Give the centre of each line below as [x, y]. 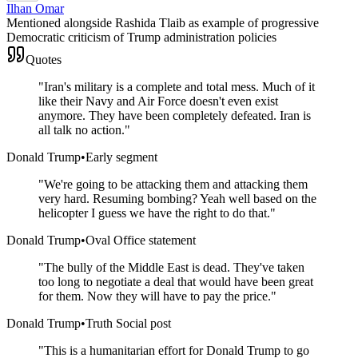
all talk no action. [82, 129]
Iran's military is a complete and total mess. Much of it [179, 86]
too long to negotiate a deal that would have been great [176, 281]
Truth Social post [128, 323]
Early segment [121, 157]
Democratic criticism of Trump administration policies [141, 37]
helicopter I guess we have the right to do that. [154, 213]
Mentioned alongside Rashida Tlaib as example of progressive [163, 22]
